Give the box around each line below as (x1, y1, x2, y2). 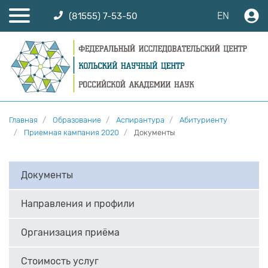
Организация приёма (21, 227, 120, 239)
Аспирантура (116, 115, 165, 125)
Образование (53, 115, 101, 125)
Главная (9, 115, 38, 125)
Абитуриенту (179, 115, 227, 125)
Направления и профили (21, 198, 135, 210)
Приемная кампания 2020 (24, 128, 119, 138)
